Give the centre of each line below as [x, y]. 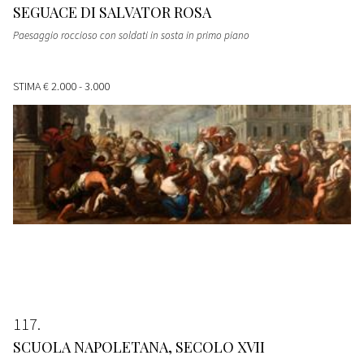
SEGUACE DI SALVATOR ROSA [112, 12]
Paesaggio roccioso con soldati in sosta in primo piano [131, 35]
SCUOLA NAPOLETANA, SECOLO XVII [139, 347]
